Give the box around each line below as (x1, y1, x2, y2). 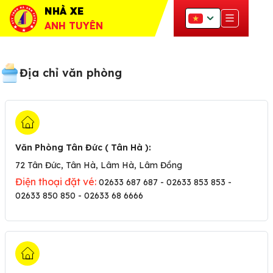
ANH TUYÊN (44, 19, 103, 32)
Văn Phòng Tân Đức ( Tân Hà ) (15, 142, 149, 153)
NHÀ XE (44, 5, 83, 17)
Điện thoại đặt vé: (15, 175, 96, 188)
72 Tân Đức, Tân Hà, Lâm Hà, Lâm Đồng (15, 160, 182, 171)
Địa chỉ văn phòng (19, 66, 122, 80)
